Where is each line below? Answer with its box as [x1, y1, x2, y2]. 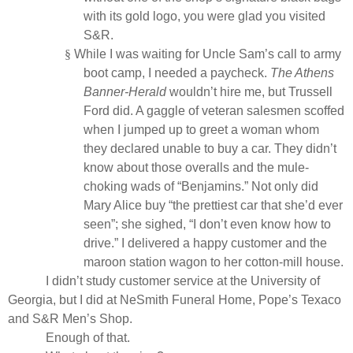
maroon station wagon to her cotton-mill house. [84, 255, 344, 269]
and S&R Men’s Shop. [8, 311, 132, 325]
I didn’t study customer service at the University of [46, 273, 320, 288]
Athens [295, 65, 334, 80]
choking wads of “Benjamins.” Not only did [84, 179, 318, 193]
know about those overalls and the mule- [84, 160, 309, 174]
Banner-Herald [84, 84, 166, 98]
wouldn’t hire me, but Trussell [166, 84, 333, 98]
